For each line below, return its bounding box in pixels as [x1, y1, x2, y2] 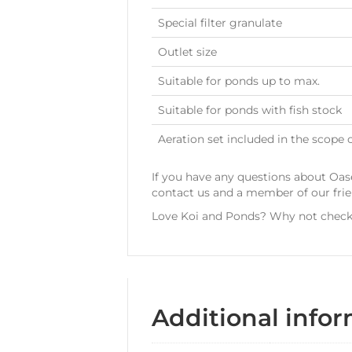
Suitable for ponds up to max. [158, 73, 320, 88]
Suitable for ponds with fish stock [158, 102, 342, 117]
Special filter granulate [158, 15, 282, 30]
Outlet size [158, 44, 217, 59]
